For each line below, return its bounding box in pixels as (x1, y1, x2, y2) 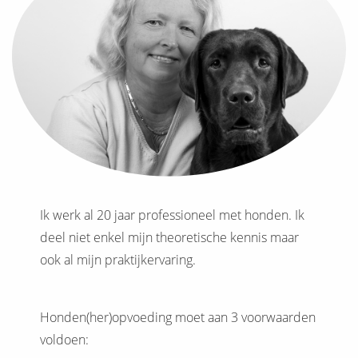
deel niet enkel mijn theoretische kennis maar (40, 228, 299, 246)
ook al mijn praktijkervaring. (40, 250, 196, 268)
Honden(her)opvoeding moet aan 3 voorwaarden (40, 308, 316, 326)
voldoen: (40, 330, 89, 348)
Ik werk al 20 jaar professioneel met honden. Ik (40, 205, 304, 224)
